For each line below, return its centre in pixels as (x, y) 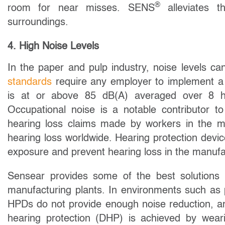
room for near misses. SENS (81, 8)
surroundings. (39, 22)
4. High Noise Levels (53, 46)
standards (30, 82)
